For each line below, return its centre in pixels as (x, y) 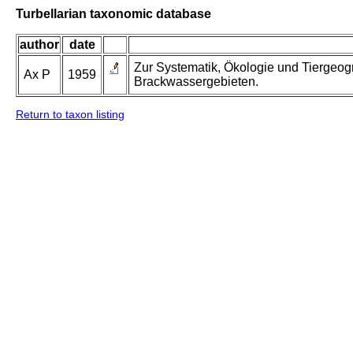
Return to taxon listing (70, 115)
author (39, 45)
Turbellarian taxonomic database (113, 13)
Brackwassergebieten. (196, 82)
